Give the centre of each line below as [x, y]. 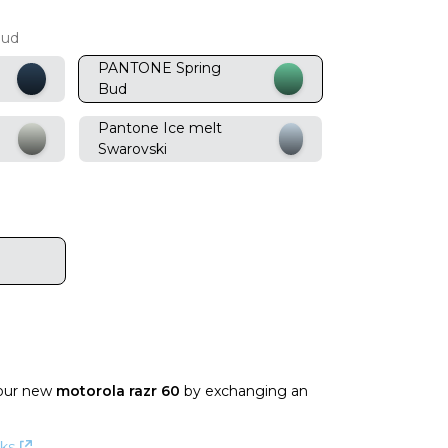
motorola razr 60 [118, 390]
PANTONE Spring [159, 67]
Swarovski [132, 148]
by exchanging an [244, 390]
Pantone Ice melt [159, 127]
